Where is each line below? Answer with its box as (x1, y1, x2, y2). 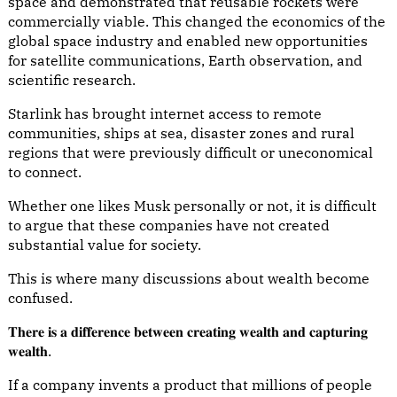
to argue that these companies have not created (8, 216, 330, 234)
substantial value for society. (8, 236, 201, 253)
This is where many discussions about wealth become (8, 269, 370, 287)
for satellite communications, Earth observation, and (8, 51, 362, 69)
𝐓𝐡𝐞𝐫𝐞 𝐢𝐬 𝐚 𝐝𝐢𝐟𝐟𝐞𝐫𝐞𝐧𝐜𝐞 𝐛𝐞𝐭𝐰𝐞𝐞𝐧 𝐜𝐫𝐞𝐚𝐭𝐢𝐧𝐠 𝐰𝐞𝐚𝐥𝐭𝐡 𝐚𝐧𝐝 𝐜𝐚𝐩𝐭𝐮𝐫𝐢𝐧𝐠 (8, 323, 368, 340)
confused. (8, 289, 73, 307)
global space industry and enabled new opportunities (8, 32, 368, 50)
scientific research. (8, 71, 136, 89)
